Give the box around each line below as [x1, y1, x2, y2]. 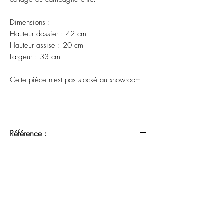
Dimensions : [10, 17, 50, 28]
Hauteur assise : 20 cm [10, 40, 83, 51]
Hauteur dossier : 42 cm [10, 29, 86, 39]
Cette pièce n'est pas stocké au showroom [10, 75, 141, 85]
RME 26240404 [10, 147, 67, 158]
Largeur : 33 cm [10, 52, 60, 62]
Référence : [10, 128, 47, 139]
